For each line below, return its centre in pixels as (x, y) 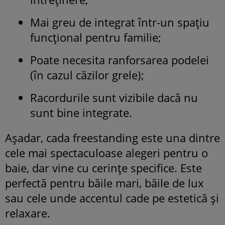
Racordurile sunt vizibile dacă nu (114, 97)
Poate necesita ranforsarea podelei (120, 60)
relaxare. (28, 213)
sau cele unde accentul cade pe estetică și (112, 198)
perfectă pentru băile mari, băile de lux (104, 183)
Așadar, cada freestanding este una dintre (113, 137)
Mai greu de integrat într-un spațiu (120, 22)
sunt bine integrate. (81, 112)
